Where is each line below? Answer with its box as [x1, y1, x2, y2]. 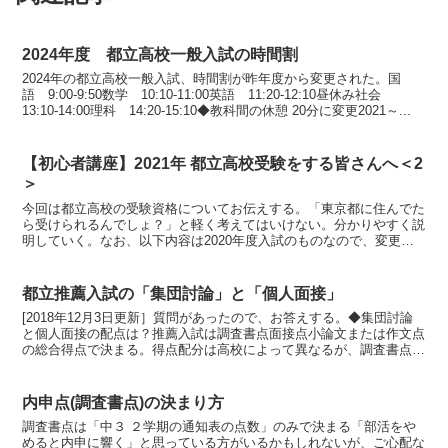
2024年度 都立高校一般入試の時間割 [22, 46, 299, 64]
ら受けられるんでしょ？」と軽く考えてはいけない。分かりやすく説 [22, 216, 426, 232]
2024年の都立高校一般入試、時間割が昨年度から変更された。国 [22, 71, 402, 87]
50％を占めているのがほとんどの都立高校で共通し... [22, 358, 335, 374]
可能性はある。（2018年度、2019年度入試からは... [22, 248, 325, 264]
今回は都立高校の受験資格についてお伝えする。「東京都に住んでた [22, 200, 426, 216]
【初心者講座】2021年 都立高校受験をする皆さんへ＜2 [22, 155, 424, 173]
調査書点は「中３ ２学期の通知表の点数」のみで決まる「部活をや [22, 419, 417, 435]
